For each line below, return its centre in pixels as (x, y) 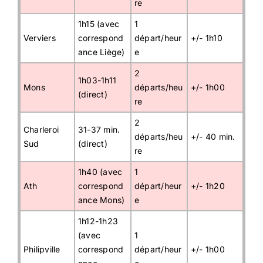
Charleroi (41, 130)
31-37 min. (99, 130)
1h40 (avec (100, 172)
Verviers (40, 38)
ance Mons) (102, 200)
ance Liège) (102, 52)
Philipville (42, 249)
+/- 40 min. (213, 137)
